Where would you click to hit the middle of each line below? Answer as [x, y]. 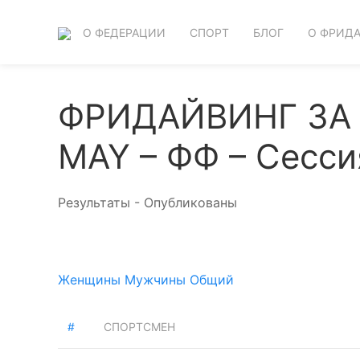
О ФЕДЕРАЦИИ [124, 32]
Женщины [89, 279]
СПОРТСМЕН [139, 326]
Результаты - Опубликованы [147, 202]
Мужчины [155, 279]
